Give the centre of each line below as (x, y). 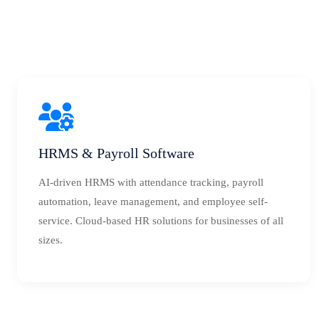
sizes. (51, 240)
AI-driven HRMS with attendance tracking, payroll (151, 182)
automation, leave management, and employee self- (153, 202)
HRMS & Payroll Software (116, 153)
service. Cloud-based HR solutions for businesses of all (161, 221)
